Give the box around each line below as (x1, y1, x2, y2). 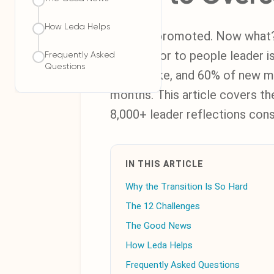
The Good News (125, 219, 191, 232)
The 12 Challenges (125, 199, 200, 213)
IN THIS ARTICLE (125, 158, 204, 171)
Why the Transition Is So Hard (125, 180, 248, 193)
